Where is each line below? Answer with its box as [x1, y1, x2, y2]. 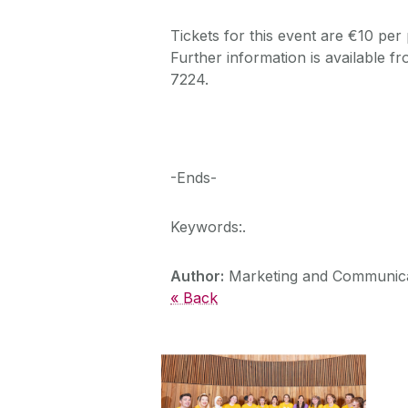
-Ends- [170, 168, 217, 187]
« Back [170, 288, 218, 307]
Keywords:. [170, 217, 246, 236]
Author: [170, 266, 224, 285]
